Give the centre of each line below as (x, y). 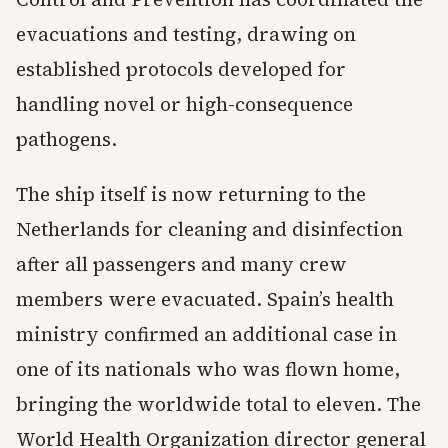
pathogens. (66, 139)
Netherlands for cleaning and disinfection (209, 229)
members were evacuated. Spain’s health (205, 299)
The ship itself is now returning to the (191, 194)
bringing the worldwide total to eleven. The (218, 404)
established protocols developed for (181, 69)
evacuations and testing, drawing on (186, 34)
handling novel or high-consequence (184, 104)
